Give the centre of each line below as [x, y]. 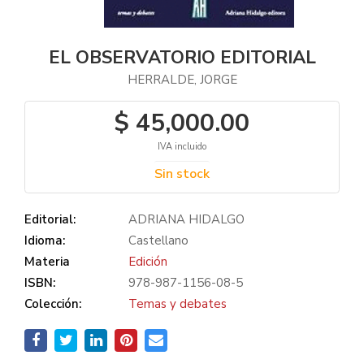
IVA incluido [182, 147]
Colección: [53, 304]
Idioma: [45, 240]
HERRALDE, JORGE [182, 80]
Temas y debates [178, 304]
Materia [47, 262]
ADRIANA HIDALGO [186, 219]
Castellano [158, 240]
